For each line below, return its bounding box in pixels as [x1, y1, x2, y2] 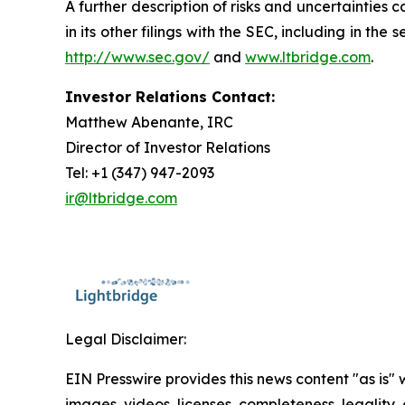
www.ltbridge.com [245, 47, 371, 66]
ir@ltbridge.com [65, 188, 177, 207]
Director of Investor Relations [65, 137, 278, 156]
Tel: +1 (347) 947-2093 [65, 163, 221, 182]
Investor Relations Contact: [65, 87, 275, 106]
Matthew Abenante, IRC [65, 112, 237, 131]
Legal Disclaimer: [65, 329, 186, 348]
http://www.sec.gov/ [65, 47, 210, 66]
